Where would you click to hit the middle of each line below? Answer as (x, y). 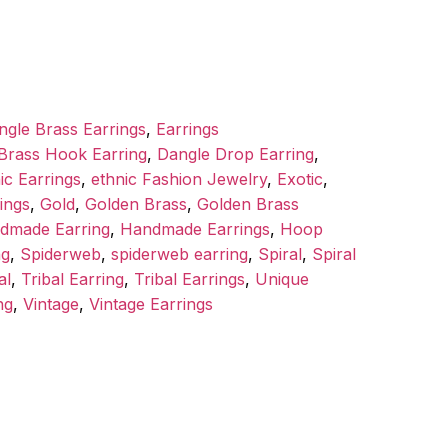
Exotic (300, 179)
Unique (282, 279)
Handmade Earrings (195, 229)
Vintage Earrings (151, 304)
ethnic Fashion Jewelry (179, 179)
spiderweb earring (179, 254)
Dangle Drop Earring (235, 154)
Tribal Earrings (189, 279)
